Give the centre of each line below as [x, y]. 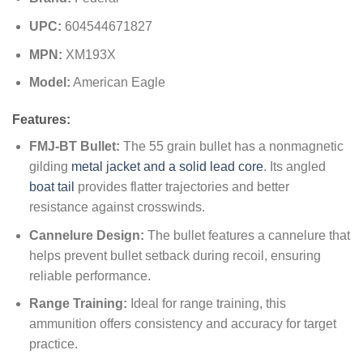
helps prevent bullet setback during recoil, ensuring [175, 255]
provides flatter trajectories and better [181, 186]
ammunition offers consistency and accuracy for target [182, 324]
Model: [49, 83]
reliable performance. [90, 275]
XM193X [90, 54]
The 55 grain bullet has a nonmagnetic [231, 146]
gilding [50, 166]
